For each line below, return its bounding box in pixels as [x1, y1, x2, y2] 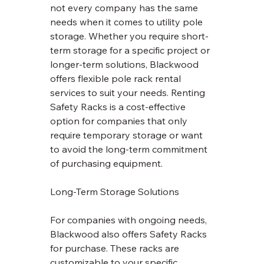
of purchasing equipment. [50, 157, 163, 170]
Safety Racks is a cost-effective [50, 101, 189, 113]
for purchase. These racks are [50, 242, 182, 255]
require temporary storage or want [50, 129, 206, 141]
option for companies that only [50, 115, 190, 127]
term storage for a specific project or [50, 44, 213, 57]
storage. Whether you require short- [50, 30, 209, 42]
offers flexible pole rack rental [50, 72, 184, 85]
